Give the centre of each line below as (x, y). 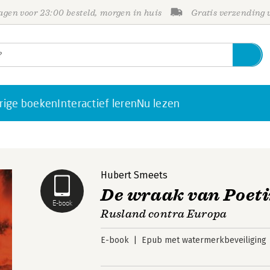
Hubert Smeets (134, 175)
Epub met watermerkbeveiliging (205, 240)
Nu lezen (159, 103)
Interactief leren (97, 103)
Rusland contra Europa (164, 214)
